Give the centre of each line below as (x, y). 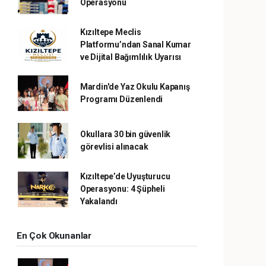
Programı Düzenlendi (121, 99)
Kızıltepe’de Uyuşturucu (125, 176)
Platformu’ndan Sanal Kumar (135, 45)
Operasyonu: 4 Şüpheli (122, 189)
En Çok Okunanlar (54, 236)
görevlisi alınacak (114, 147)
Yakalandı (99, 201)
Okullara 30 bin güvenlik (125, 134)
